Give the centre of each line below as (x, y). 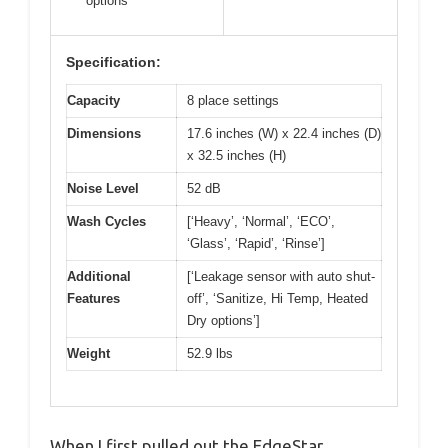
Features (93, 299)
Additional (99, 277)
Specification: (113, 62)
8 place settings (233, 101)
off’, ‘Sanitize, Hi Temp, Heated (277, 299)
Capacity (93, 101)
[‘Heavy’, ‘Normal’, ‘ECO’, (261, 222)
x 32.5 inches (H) (236, 156)
